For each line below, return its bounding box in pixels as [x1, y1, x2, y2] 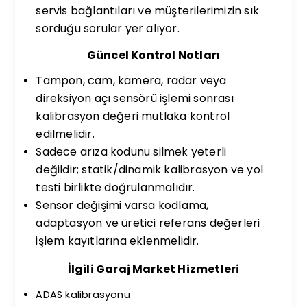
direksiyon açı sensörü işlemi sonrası [36, 90, 234, 106]
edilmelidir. [36, 126, 95, 142]
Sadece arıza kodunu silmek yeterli [36, 144, 227, 160]
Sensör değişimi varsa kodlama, [36, 197, 209, 213]
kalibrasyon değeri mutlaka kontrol [36, 108, 230, 124]
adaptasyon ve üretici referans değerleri [36, 215, 260, 231]
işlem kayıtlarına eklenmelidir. [36, 233, 199, 249]
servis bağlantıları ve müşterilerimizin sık [36, 3, 260, 19]
